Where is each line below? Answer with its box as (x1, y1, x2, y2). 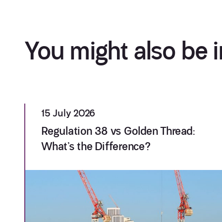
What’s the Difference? (41, 140, 151, 154)
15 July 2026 (41, 108, 95, 119)
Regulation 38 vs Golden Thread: (41, 124, 195, 138)
